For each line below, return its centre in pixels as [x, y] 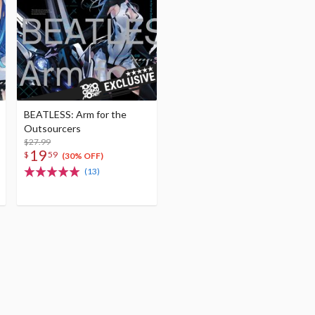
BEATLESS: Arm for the [76, 115]
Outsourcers [53, 129]
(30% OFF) [82, 156]
